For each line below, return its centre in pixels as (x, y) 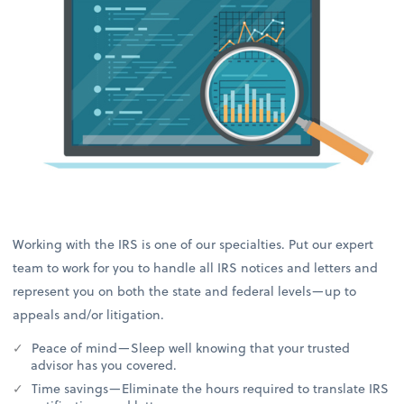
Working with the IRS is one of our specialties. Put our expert (193, 244)
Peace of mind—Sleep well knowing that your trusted (189, 348)
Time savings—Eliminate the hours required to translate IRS (209, 389)
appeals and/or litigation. (89, 315)
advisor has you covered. (104, 365)
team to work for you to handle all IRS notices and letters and (196, 268)
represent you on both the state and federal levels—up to (185, 291)
